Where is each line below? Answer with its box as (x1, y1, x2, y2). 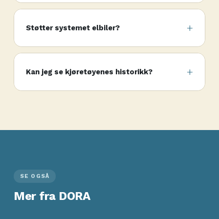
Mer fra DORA (14, 189, 90, 203)
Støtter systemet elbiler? (26, 23, 120, 32)
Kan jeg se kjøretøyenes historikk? (26, 67, 153, 76)
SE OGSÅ (20, 173, 50, 179)
